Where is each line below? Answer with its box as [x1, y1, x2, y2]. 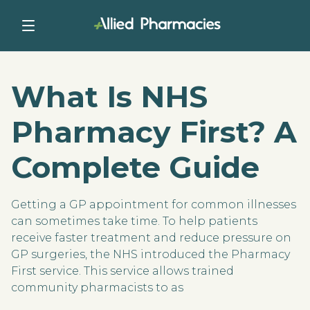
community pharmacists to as [11, 281, 183, 294]
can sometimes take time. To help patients [11, 215, 257, 228]
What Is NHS [11, 79, 208, 115]
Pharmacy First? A [11, 114, 297, 150]
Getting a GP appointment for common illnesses [11, 198, 296, 211]
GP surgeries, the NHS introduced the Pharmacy [11, 248, 290, 261]
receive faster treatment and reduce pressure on [11, 231, 291, 244]
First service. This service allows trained [11, 264, 234, 277]
